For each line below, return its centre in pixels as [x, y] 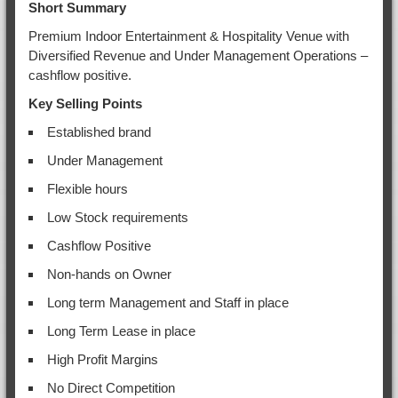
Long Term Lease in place [121, 330]
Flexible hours [87, 188]
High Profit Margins [102, 359]
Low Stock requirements [117, 217]
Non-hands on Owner [109, 274]
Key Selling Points [85, 103]
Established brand [99, 131]
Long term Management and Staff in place [167, 302]
